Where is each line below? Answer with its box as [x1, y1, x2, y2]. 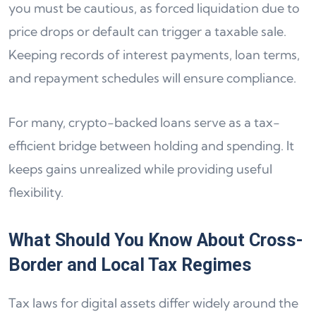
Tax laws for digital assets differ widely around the [8, 295, 298, 311]
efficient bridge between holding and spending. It [8, 138, 294, 154]
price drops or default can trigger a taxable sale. [8, 23, 286, 39]
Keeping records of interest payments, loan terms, [8, 47, 300, 63]
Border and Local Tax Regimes [8, 255, 252, 275]
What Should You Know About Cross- [8, 230, 303, 250]
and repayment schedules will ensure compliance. [8, 70, 296, 86]
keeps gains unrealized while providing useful [8, 161, 272, 177]
